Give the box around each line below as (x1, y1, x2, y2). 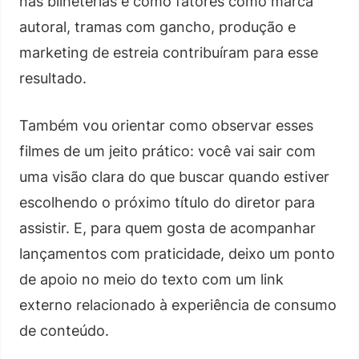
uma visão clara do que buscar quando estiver (19, 167, 329, 185)
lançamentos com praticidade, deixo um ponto (19, 244, 335, 262)
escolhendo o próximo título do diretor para (19, 193, 315, 211)
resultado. (19, 69, 87, 87)
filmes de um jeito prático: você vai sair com (19, 142, 316, 159)
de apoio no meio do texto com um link (19, 270, 284, 288)
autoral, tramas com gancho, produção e (19, 18, 296, 35)
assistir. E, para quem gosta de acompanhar (19, 219, 316, 236)
